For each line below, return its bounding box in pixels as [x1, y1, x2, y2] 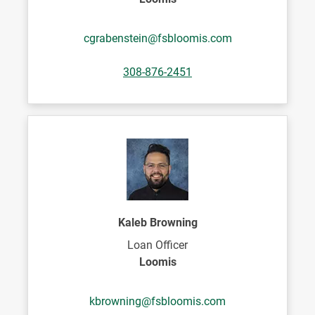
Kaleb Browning [117, 216, 198, 229]
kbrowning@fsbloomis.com [89, 295, 226, 308]
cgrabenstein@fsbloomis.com [83, 32, 232, 45]
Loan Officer [127, 238, 188, 252]
